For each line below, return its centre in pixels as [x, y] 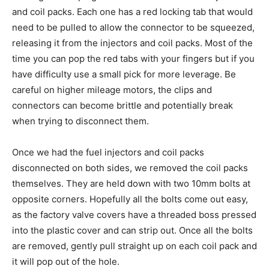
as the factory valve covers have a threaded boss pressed [134, 214]
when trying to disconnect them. [82, 121]
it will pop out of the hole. [66, 261]
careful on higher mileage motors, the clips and [112, 89]
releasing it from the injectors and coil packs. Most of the [132, 43]
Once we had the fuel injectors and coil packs [108, 152]
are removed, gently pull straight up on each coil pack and [134, 246]
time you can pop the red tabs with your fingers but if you [133, 58]
